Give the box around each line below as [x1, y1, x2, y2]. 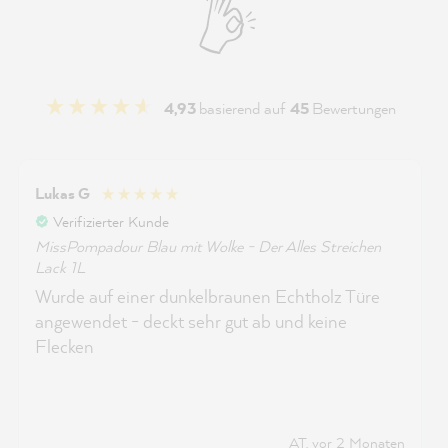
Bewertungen [312, 97, 396, 119]
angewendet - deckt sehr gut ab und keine [35, 308, 347, 334]
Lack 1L [35, 255, 85, 278]
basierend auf [199, 97, 290, 119]
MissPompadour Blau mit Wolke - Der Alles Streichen [35, 234, 381, 257]
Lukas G [35, 182, 90, 205]
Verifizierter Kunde [53, 211, 169, 231]
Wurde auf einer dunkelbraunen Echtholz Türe [35, 283, 380, 309]
